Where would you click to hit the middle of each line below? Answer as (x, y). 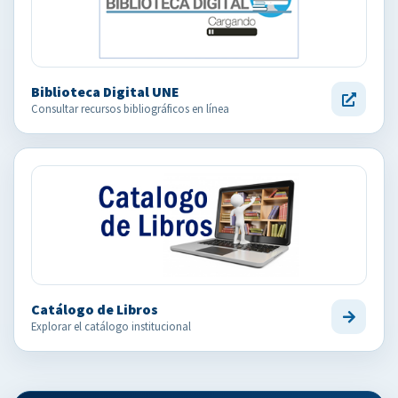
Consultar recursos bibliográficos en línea (130, 108)
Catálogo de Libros (95, 309)
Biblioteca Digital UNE (105, 91)
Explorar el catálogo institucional (111, 326)
